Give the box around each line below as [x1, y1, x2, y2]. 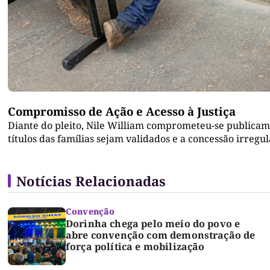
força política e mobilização [66, 240, 205, 254]
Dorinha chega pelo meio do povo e [66, 217, 240, 231]
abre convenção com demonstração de [66, 228, 256, 242]
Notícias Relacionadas [16, 172, 166, 190]
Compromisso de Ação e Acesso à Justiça [8, 104, 236, 119]
